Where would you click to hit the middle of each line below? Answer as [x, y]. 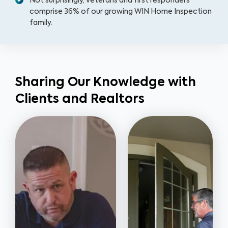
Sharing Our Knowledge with [106, 82]
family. [42, 23]
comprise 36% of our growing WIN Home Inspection [121, 11]
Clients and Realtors [80, 99]
